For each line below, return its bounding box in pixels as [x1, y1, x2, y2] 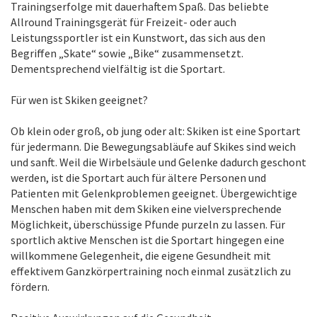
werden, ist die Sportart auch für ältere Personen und [11, 171, 266, 185]
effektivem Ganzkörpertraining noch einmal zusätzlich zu [11, 264, 291, 278]
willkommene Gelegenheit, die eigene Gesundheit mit [11, 248, 271, 263]
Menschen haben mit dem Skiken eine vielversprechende [11, 202, 282, 216]
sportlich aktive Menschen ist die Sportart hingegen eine [11, 233, 284, 247]
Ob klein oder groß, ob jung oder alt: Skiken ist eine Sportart [11, 124, 301, 138]
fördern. [11, 279, 50, 294]
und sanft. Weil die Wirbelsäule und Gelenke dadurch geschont [11, 155, 306, 169]
